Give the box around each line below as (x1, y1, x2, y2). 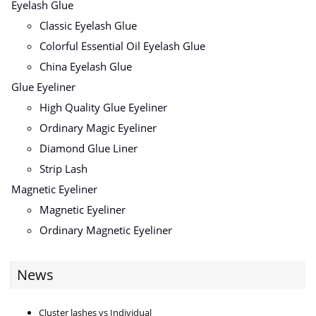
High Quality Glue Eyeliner (39, 100, 167, 115)
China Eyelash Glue (39, 59, 132, 74)
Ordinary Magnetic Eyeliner (39, 223, 172, 238)
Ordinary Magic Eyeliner (39, 121, 157, 135)
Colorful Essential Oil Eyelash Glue (39, 39, 205, 54)
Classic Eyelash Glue (39, 18, 137, 33)
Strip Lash (39, 162, 87, 176)
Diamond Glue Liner (39, 141, 138, 156)
